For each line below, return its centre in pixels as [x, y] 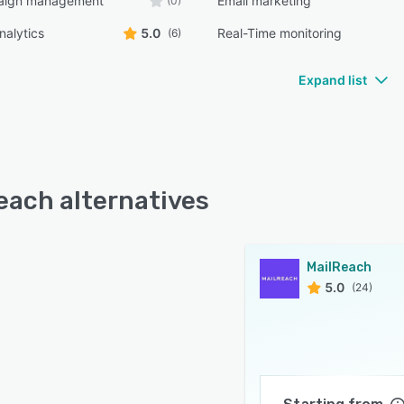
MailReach [339, 267]
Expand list [333, 80]
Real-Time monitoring [280, 33]
